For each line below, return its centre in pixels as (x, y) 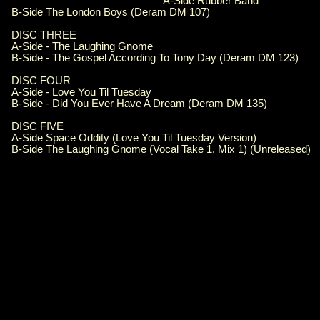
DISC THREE (44, 35)
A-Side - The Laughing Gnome (82, 47)
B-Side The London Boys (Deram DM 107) (111, 12)
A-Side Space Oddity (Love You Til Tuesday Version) (134, 138)
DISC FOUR (41, 81)
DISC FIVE (37, 127)
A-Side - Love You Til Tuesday (81, 92)
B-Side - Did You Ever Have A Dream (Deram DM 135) (139, 104)
